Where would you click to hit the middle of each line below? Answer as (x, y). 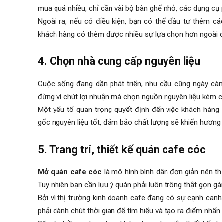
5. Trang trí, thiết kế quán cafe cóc (122, 150)
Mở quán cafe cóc (70, 172)
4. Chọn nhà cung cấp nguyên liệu (119, 61)
